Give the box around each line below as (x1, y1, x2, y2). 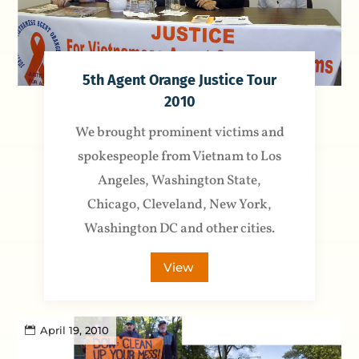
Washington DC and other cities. (84, 219, 275, 238)
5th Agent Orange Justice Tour (83, 71, 276, 89)
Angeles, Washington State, (98, 171, 261, 190)
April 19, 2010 (40, 323, 110, 337)
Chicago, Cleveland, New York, (87, 195, 272, 214)
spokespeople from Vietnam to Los (78, 147, 281, 166)
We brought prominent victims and (75, 123, 284, 142)
